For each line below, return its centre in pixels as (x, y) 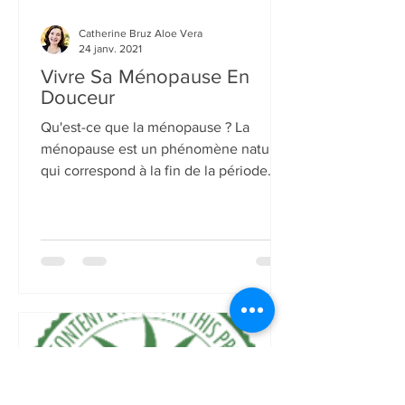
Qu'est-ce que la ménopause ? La (145, 249)
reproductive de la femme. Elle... (143, 314)
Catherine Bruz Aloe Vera (141, 155)
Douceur (78, 219)
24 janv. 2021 (110, 170)
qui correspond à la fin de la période (154, 292)
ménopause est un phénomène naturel (163, 271)
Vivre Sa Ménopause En (145, 198)
